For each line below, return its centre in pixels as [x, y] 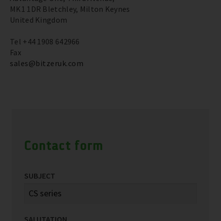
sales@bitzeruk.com [47, 63]
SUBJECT [39, 175]
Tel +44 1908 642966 [45, 41]
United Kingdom [39, 19]
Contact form [64, 146]
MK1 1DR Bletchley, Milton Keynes [70, 9]
